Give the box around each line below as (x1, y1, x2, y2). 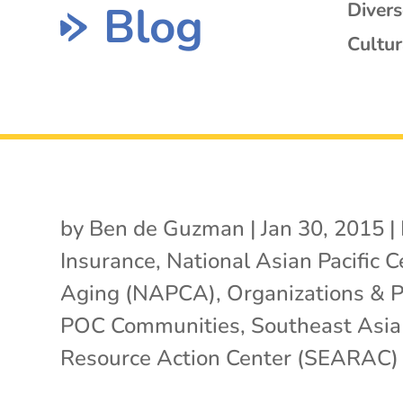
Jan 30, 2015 (261, 213, 385, 243)
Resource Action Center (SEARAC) (60, 343, 399, 372)
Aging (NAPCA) (60, 278, 217, 308)
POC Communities (60, 310, 241, 340)
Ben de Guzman (89, 213, 246, 243)
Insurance (60, 246, 157, 275)
